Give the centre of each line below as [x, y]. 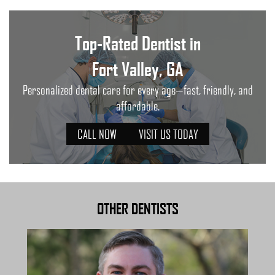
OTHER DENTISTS [137, 208]
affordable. [137, 105]
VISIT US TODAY [168, 134]
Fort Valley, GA [137, 68]
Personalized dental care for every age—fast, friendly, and [137, 89]
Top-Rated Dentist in [137, 43]
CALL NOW [97, 134]
